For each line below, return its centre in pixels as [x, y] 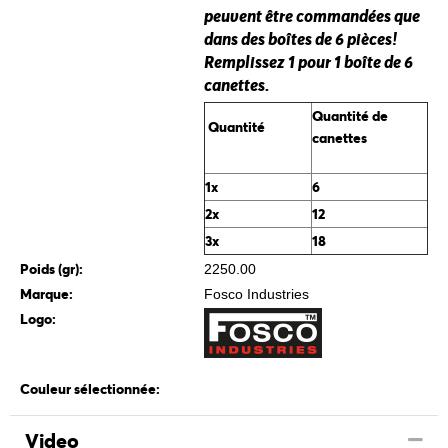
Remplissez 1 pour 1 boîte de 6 [308, 62]
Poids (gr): [51, 269]
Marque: [46, 294]
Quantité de [349, 116]
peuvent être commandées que [311, 16]
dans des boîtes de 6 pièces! [300, 39]
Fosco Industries [256, 294]
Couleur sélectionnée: [90, 389]
